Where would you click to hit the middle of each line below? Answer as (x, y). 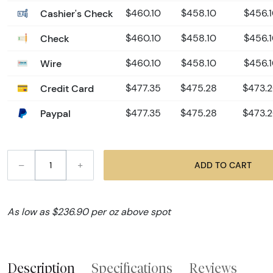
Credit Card (66, 89)
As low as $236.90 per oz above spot (89, 212)
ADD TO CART (240, 165)
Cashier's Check (76, 14)
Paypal (54, 114)
